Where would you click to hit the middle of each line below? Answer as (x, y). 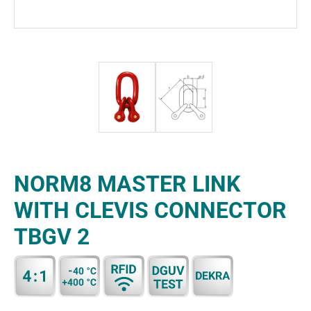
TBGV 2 (52, 236)
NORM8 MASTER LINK (127, 184)
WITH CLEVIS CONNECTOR (150, 210)
